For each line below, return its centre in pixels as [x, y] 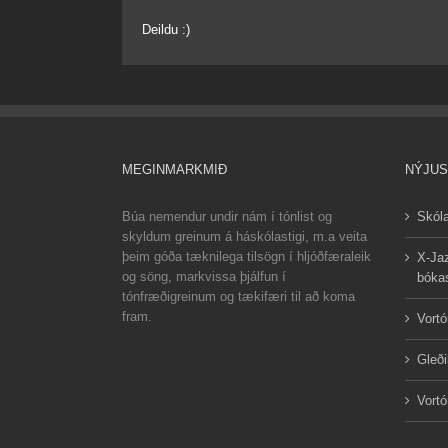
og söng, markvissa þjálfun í [204, 276]
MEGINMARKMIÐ [174, 169]
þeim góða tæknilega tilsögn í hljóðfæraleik [246, 256]
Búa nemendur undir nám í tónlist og [227, 216]
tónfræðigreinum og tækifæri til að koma [238, 296]
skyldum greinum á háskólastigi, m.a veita [244, 236]
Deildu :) [166, 29]
